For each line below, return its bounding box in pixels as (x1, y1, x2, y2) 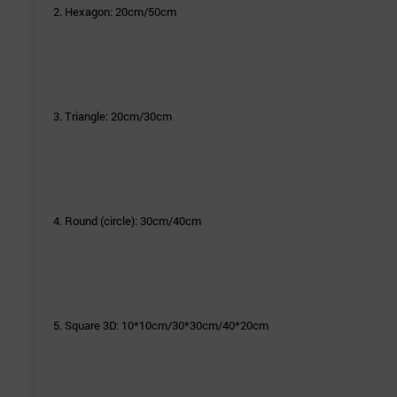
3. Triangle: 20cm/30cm (53, 108, 172, 125)
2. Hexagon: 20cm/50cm (53, 4, 176, 20)
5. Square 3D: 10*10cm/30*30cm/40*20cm (53, 317, 269, 334)
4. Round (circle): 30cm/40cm (53, 213, 201, 230)
